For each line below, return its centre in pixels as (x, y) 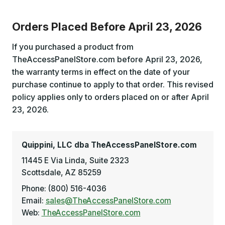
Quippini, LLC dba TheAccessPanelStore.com (109, 145)
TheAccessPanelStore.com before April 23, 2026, (107, 59)
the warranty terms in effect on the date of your (101, 72)
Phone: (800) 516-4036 (64, 188)
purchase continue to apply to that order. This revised (113, 84)
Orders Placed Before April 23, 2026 (107, 27)
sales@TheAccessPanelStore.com (108, 200)
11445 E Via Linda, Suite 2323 (75, 161)
